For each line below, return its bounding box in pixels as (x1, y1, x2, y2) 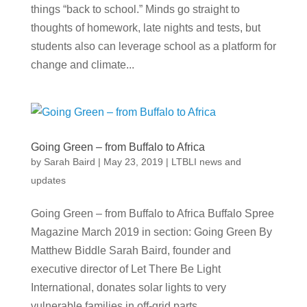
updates (30, 174, 66, 186)
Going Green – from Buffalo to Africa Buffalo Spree (30, 207, 274, 219)
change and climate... (30, 58, 134, 71)
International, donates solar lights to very (30, 281, 226, 293)
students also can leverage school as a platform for (30, 40, 276, 52)
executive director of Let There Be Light (30, 262, 221, 275)
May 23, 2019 (103, 156, 163, 167)
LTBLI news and (171, 156, 241, 167)
